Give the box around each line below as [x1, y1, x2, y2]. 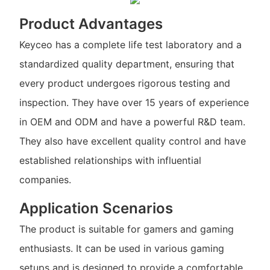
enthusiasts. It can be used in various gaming [19, 242, 224, 255]
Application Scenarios [19, 199, 173, 217]
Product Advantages [19, 14, 163, 33]
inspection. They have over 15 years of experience [19, 96, 249, 108]
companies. [19, 173, 71, 186]
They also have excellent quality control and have [19, 134, 246, 147]
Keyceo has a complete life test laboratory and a [19, 38, 242, 51]
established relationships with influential [19, 154, 201, 166]
